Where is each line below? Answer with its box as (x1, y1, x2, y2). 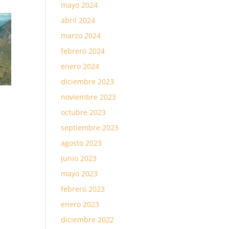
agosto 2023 (61, 138, 102, 148)
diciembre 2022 (61, 215, 114, 224)
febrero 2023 (61, 184, 105, 194)
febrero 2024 (61, 46, 105, 56)
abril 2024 (61, 15, 96, 25)
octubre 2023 (61, 107, 106, 117)
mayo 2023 (61, 169, 98, 178)
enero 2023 (61, 199, 100, 209)
